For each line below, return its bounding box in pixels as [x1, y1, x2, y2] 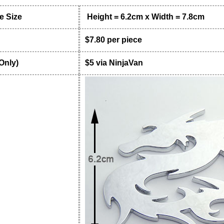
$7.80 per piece [84, 35, 142, 44]
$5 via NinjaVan [84, 58, 143, 67]
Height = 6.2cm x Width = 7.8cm [84, 12, 204, 21]
